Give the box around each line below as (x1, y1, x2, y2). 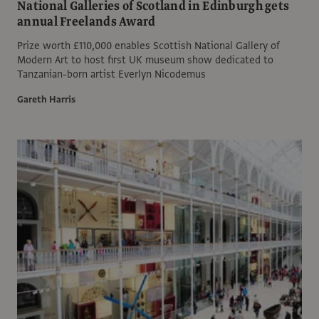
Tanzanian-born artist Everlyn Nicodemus (17, 66, 206, 81)
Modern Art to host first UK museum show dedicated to (17, 52, 273, 67)
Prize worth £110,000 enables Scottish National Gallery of (17, 38, 280, 53)
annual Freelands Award (17, 12, 156, 31)
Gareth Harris (17, 93, 75, 106)
